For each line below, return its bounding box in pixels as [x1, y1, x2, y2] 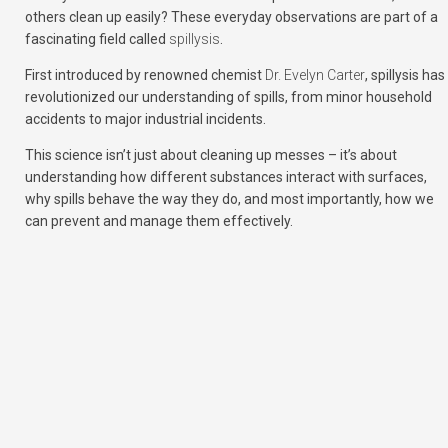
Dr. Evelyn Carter [265, 67, 365, 83]
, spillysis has [365, 67, 445, 83]
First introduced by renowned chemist [25, 67, 265, 83]
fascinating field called [25, 31, 169, 47]
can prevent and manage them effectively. [25, 213, 293, 229]
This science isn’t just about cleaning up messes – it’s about [25, 147, 397, 163]
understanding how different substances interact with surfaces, [25, 169, 427, 185]
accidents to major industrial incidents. [25, 111, 266, 127]
